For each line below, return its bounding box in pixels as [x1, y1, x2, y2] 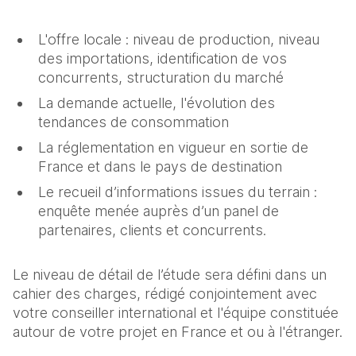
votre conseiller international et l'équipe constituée [13, 304, 339, 321]
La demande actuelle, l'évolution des [38, 94, 275, 111]
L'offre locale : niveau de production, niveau [38, 30, 319, 48]
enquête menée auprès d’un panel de [38, 202, 279, 219]
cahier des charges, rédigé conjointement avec [13, 284, 317, 302]
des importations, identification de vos [38, 49, 287, 67]
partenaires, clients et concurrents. [38, 221, 266, 238]
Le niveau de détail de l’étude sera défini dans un [13, 265, 327, 283]
